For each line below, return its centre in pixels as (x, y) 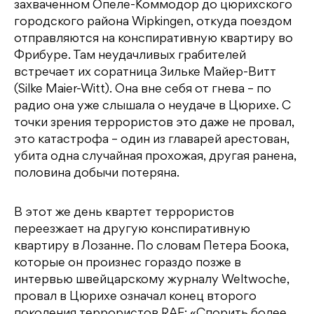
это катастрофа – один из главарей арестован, (152, 141)
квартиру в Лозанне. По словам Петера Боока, (151, 247)
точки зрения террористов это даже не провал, (154, 124)
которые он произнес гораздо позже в (128, 264)
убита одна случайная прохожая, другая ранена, (155, 157)
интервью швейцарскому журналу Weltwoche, (152, 281)
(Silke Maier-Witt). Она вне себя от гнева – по (143, 90)
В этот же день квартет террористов (124, 213)
